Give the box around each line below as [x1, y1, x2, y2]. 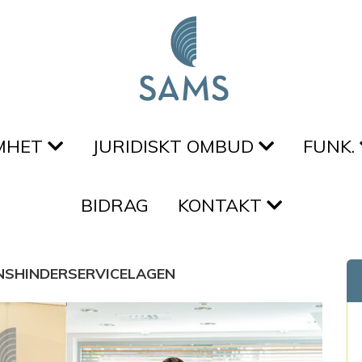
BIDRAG [80, 194, 149, 217]
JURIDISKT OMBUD [91, 135, 259, 158]
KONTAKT [177, 194, 267, 217]
